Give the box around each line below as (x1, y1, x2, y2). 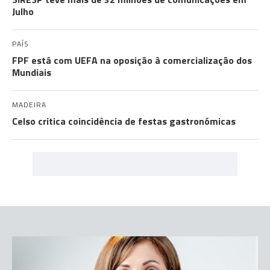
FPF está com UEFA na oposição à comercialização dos (12, 53, 252, 67)
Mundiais (12, 65, 51, 80)
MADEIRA (12, 99, 46, 110)
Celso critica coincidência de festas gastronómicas (12, 114, 236, 128)
